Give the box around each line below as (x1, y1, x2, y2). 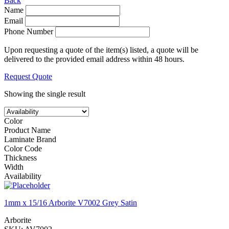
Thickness (4, 153, 37, 163)
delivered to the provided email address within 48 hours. (4, 55, 185, 64)
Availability (4, 172, 41, 181)
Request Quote (4, 72, 52, 81)
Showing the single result (4, 89, 85, 99)
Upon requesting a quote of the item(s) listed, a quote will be (4, 45, 198, 55)
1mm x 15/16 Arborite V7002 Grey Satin (4, 198, 137, 208)
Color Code (4, 144, 42, 153)
